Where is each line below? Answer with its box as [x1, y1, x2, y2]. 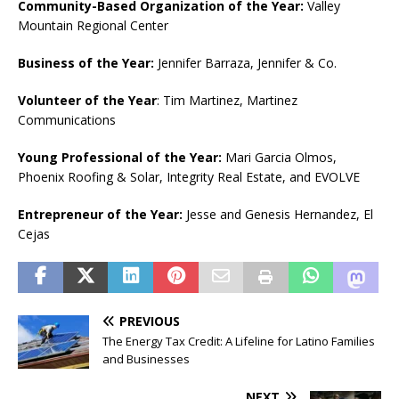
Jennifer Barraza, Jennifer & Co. [154, 53, 337, 71]
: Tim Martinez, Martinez [157, 91, 297, 109]
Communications [18, 110, 116, 128]
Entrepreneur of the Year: [18, 205, 183, 223]
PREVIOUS [119, 312, 180, 330]
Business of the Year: [18, 53, 154, 71]
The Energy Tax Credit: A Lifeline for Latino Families [102, 332, 375, 349]
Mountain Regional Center [18, 16, 168, 34]
